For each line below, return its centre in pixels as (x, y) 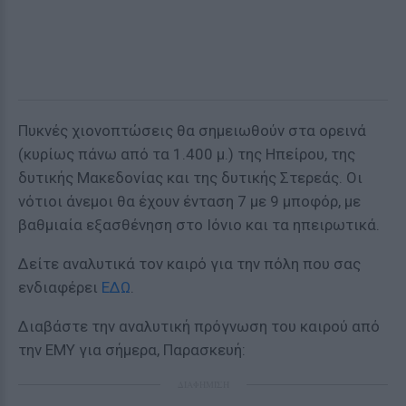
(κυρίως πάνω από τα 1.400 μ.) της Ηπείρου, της (187, 154)
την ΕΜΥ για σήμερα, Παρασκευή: (132, 350)
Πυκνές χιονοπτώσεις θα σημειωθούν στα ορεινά (192, 130)
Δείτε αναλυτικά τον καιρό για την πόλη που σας (189, 264)
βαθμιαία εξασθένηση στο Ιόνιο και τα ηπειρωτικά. (199, 225)
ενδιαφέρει (60, 287)
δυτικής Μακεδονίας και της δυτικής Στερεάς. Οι (190, 178)
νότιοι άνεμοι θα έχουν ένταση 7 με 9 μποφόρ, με (189, 201)
